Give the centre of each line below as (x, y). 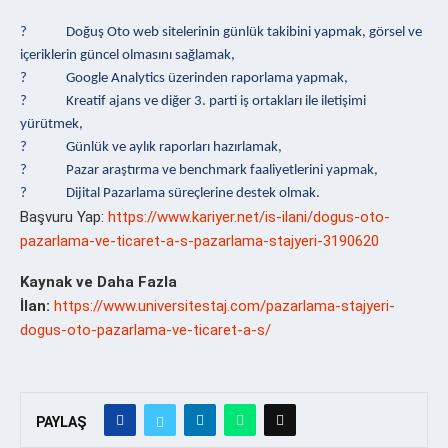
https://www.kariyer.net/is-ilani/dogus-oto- (249, 216)
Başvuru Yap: (64, 216)
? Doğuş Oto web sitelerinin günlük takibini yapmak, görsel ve (221, 32)
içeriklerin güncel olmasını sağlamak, (127, 55)
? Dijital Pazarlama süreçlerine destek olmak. (170, 193)
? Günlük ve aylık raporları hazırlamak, (151, 147)
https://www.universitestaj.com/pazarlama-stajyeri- (224, 305)
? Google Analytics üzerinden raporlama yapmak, (184, 78)
